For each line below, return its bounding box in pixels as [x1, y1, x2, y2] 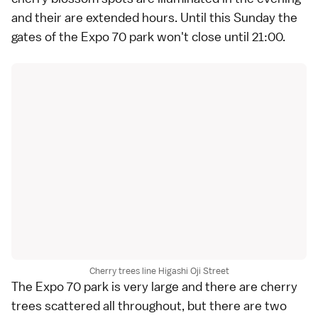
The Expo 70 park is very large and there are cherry [11, 278, 297, 295]
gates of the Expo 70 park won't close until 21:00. [11, 28, 285, 45]
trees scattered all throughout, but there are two [11, 297, 287, 314]
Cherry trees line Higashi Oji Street [89, 265, 229, 278]
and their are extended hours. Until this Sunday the [11, 9, 297, 26]
